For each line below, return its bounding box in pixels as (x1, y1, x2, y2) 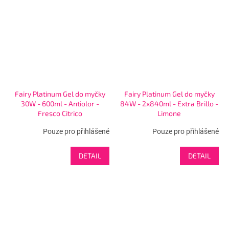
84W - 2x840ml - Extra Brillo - (120, 99, 218, 108)
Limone (157, 108, 181, 118)
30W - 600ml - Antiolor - (20, 99, 99, 108)
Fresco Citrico (37, 108, 82, 118)
